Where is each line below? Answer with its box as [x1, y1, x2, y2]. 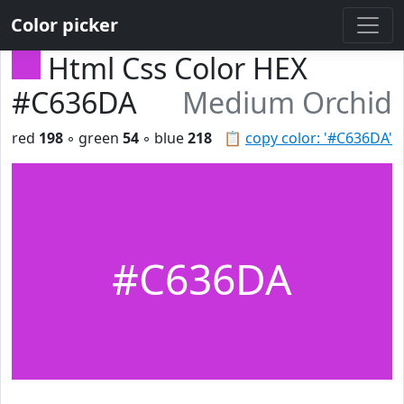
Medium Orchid [182, 83, 392, 122]
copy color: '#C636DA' [245, 128, 392, 148]
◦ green [63, 128, 123, 148]
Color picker [11, 13, 118, 37]
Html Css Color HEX [48, 49, 308, 87]
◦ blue [139, 128, 188, 148]
